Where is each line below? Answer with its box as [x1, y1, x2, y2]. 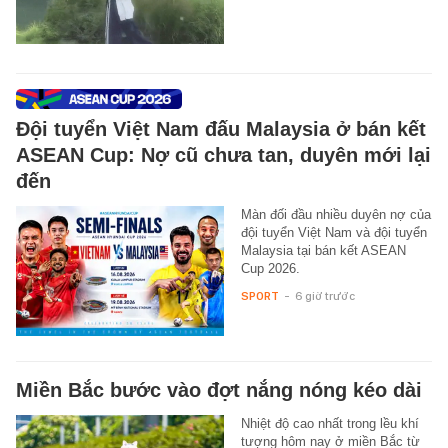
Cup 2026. [240, 261, 300, 276]
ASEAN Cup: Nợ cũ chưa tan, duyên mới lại [16, 144, 431, 166]
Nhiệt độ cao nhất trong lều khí [240, 416, 419, 431]
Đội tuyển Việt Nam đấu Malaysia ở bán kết [16, 118, 426, 140]
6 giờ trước [294, 289, 355, 303]
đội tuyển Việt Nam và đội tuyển [240, 225, 427, 240]
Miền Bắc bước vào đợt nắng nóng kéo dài [16, 379, 422, 401]
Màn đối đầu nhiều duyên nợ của [240, 207, 431, 222]
